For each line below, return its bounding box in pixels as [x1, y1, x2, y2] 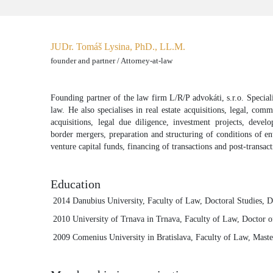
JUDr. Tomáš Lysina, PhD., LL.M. [51, 41, 186, 52]
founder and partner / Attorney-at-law [51, 57, 173, 65]
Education [51, 177, 101, 191]
